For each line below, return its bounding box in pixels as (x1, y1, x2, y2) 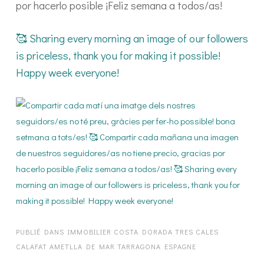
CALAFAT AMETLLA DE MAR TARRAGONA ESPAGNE (16, 242, 196, 251)
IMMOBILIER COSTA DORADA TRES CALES (68, 227, 219, 236)
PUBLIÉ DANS (16, 227, 68, 236)
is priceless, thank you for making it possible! (16, 48, 220, 62)
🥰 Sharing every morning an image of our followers (16, 31, 248, 45)
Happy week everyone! (16, 65, 119, 80)
